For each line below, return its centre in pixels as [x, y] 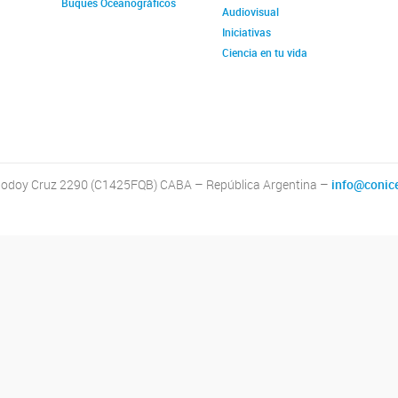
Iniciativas [247, 32]
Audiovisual [251, 12]
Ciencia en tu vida [265, 52]
